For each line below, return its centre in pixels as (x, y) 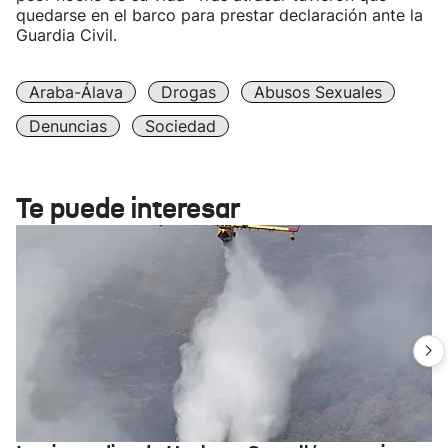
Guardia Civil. (66, 34)
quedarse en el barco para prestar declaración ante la (219, 14)
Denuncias (68, 125)
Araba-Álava (76, 91)
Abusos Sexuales (318, 91)
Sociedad (180, 125)
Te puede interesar (128, 208)
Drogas (188, 91)
